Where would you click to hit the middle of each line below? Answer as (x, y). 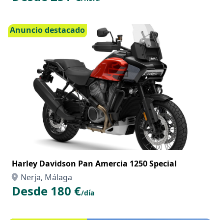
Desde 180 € (46, 191)
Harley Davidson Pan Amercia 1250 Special (94, 164)
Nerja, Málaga (46, 177)
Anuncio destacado (47, 30)
